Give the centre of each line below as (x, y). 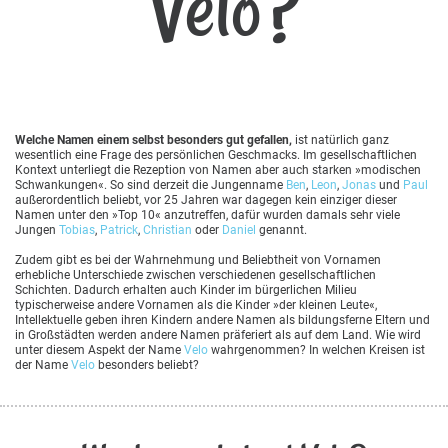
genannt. (281, 229)
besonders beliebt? (147, 364)
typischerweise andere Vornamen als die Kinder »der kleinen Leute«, (196, 304)
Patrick (119, 229)
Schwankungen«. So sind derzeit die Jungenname (150, 184)
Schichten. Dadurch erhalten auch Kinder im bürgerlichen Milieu (186, 289)
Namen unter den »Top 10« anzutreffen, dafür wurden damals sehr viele (207, 214)
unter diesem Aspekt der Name (99, 349)
